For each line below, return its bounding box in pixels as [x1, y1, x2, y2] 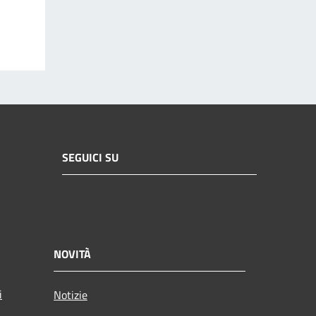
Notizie [54, 286, 87, 303]
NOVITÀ [54, 245, 91, 262]
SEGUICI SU [62, 149, 119, 166]
